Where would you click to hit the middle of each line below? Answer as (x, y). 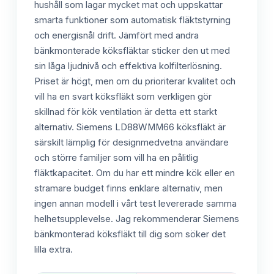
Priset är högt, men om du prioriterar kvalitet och (135, 82)
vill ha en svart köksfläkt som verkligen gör (123, 97)
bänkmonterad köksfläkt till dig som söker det (130, 235)
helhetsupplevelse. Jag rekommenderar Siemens (137, 219)
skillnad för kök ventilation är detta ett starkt (126, 112)
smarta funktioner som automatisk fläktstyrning (132, 20)
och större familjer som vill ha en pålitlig (116, 158)
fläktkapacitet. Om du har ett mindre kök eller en (135, 173)
